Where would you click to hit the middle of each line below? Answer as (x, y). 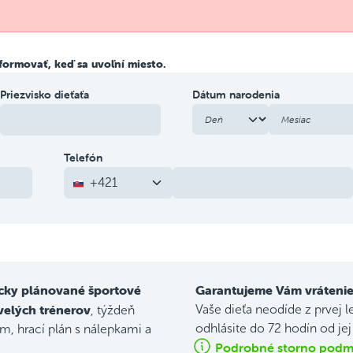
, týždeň (113, 310)
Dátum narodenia (236, 95)
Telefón (83, 158)
